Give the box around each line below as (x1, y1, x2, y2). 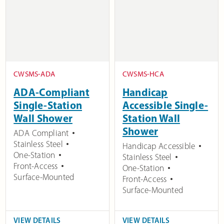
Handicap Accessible (122, 140, 195, 151)
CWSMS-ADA (13, 69, 55, 78)
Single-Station (13, 98, 82, 111)
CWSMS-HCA (122, 69, 164, 78)
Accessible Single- (122, 98, 208, 111)
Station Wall (122, 111, 180, 124)
